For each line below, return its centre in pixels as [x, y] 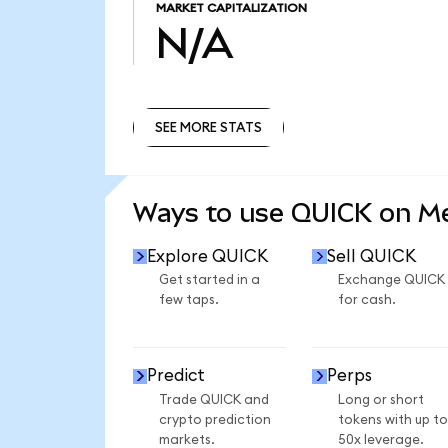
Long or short [380, 399]
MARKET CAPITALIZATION [231, 8]
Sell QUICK [371, 256]
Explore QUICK [208, 256]
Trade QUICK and [213, 399]
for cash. [366, 300]
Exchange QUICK [391, 280]
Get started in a [209, 280]
